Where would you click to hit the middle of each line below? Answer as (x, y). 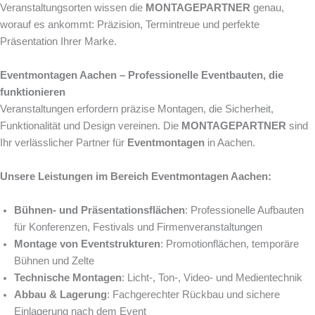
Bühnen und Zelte (54, 261)
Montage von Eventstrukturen (87, 244)
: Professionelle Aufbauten (244, 211)
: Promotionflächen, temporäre (230, 244)
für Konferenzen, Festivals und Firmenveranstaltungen (138, 227)
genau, (267, 8)
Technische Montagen (68, 278)
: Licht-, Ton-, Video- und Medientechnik (212, 278)
